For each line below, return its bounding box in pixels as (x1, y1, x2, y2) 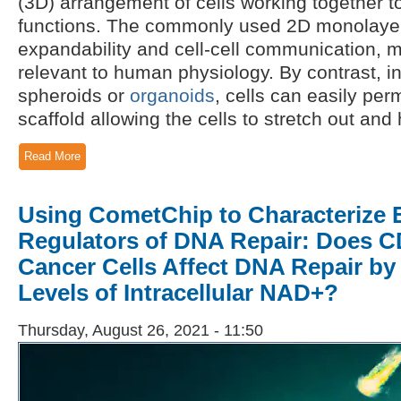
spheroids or (18, 85, 130, 107)
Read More (24, 149, 81, 164)
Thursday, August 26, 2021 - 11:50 (18, 320, 263, 339)
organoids (130, 85, 215, 107)
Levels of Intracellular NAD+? (18, 278, 338, 306)
